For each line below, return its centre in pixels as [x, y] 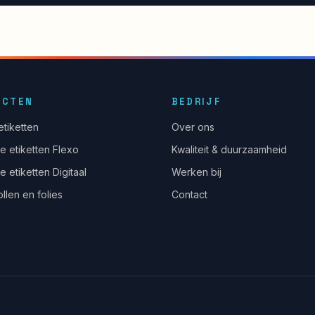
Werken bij [196, 172]
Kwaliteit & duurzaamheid [229, 149]
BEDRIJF [196, 101]
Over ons [193, 127]
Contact [189, 194]
